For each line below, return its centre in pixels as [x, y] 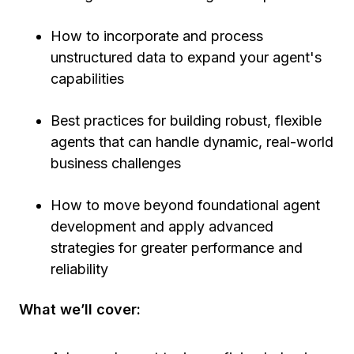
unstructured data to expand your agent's [186, 57]
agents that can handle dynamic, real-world [192, 142]
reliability [81, 269]
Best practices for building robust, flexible [186, 121]
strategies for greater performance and [177, 248]
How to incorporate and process [157, 36]
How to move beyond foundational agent [185, 205]
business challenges [118, 163]
